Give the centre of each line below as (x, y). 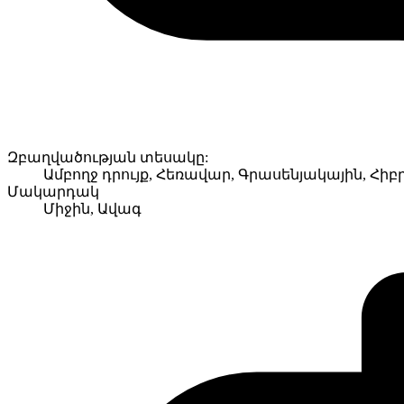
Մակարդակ (53, 191)
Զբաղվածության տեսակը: (108, 157)
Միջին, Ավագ (92, 208)
